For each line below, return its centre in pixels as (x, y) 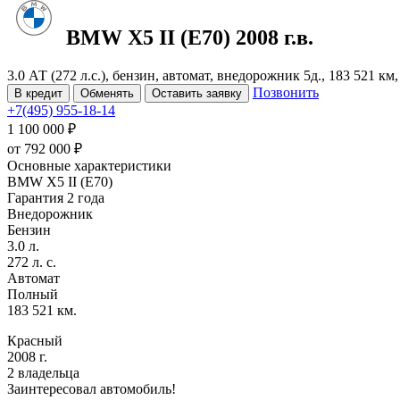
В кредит (38, 93)
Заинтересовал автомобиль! (92, 388)
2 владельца (43, 372)
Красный (35, 340)
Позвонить (286, 92)
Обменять (107, 93)
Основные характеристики (89, 165)
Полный (33, 294)
